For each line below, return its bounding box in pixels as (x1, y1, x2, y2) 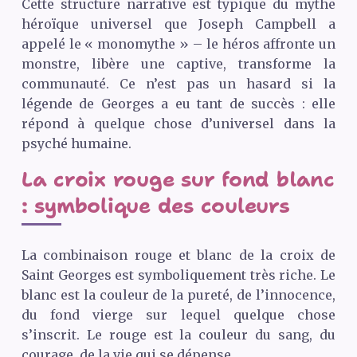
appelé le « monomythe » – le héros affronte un (21, 35, 336, 52)
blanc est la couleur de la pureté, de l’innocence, (21, 286, 336, 303)
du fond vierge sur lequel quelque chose (21, 306, 336, 323)
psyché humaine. (21, 135, 131, 151)
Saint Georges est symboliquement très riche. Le (21, 266, 336, 283)
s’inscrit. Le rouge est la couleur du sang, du (21, 326, 336, 343)
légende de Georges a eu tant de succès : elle (21, 95, 336, 112)
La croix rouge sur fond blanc (21, 165, 335, 193)
